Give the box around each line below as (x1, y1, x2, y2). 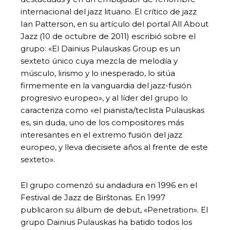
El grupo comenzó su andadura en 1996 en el (21, 180, 197, 190)
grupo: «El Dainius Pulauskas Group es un (21, 43, 180, 53)
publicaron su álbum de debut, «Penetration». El (21, 204, 208, 215)
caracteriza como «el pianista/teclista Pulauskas (21, 105, 204, 115)
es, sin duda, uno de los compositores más (21, 117, 184, 127)
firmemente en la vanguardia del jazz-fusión (21, 80, 191, 90)
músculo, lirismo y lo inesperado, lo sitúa (21, 68, 175, 78)
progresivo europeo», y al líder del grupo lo (21, 92, 188, 103)
